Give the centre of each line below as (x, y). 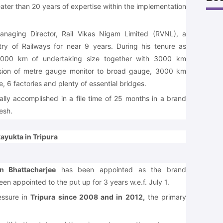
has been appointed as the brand (121, 169)
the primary (166, 197)
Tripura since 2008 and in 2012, (88, 197)
